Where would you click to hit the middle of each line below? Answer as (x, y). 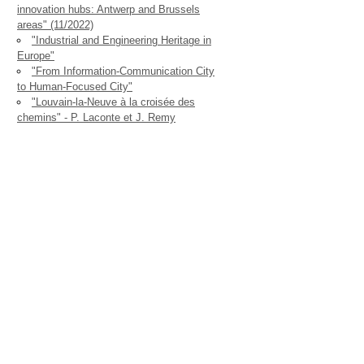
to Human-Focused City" (75, 87)
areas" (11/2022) (55, 25)
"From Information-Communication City (123, 71)
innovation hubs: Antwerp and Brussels (108, 9)
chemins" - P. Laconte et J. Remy (96, 117)
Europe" (36, 56)
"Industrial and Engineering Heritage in (121, 40)
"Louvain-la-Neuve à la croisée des (113, 102)
